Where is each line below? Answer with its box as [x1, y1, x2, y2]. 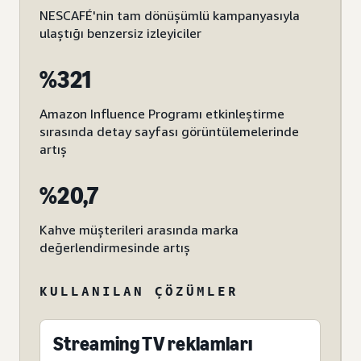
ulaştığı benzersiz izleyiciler [39, 25, 201, 42]
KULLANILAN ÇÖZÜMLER [39, 283, 239, 300]
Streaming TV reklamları [53, 332, 253, 356]
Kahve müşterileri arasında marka [39, 222, 239, 239]
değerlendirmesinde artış [39, 239, 190, 256]
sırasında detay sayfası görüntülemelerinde [39, 123, 299, 140]
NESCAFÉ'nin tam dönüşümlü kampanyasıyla [39, 7, 300, 24]
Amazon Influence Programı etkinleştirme [39, 106, 284, 122]
